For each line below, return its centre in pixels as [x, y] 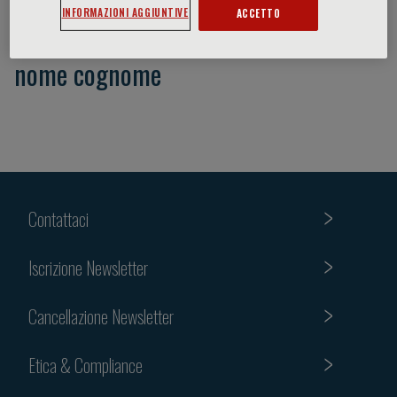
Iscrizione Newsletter [88, 267]
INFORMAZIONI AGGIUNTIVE [125, 12]
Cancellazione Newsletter [101, 316]
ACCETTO [258, 12]
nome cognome [88, 74]
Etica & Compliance [86, 365]
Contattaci [58, 218]
